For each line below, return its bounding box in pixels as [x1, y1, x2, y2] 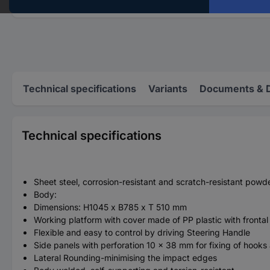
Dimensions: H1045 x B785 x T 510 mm [34, 202, 187, 212]
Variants [148, 83, 187, 95]
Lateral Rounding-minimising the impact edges [34, 253, 217, 263]
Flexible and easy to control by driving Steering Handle [34, 227, 250, 237]
